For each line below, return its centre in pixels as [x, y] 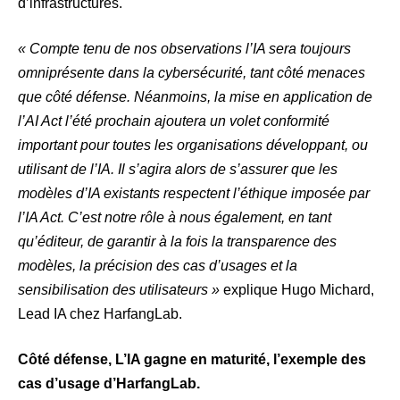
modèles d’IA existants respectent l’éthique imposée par [194, 194]
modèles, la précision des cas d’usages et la [158, 266]
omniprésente [61, 73]
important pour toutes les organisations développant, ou [193, 146]
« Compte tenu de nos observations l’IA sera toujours [184, 49]
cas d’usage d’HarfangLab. [112, 384]
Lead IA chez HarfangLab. [100, 314]
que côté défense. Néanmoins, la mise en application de [195, 97]
